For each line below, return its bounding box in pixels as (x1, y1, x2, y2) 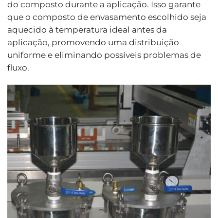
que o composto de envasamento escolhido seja (7, 12, 206, 22)
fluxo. (7, 63, 29, 73)
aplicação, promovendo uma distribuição (7, 37, 179, 48)
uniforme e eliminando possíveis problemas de (7, 50, 201, 60)
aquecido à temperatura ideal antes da (7, 25, 167, 35)
